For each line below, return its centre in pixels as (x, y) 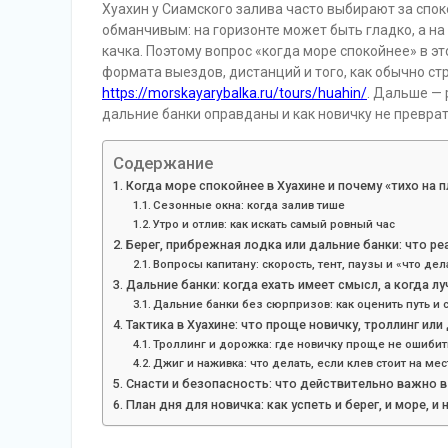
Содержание (163, 163)
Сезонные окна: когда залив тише (249, 205)
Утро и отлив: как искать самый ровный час (274, 224)
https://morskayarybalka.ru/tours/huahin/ (234, 93)
